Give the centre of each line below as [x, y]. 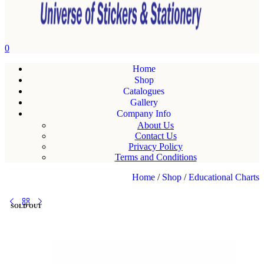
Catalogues [144, 91]
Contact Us [156, 136]
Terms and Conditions [156, 157]
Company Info [144, 113]
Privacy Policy [156, 146]
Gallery [144, 102]
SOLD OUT [26, 206]
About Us [156, 125]
